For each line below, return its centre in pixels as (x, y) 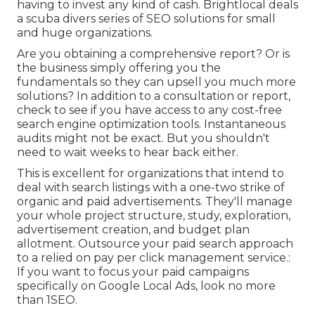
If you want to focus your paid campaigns (133, 271)
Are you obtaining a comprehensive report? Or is (153, 53)
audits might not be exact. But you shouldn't (143, 138)
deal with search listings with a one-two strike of (151, 187)
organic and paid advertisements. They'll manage (155, 201)
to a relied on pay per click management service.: (154, 257)
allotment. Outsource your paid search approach (155, 243)
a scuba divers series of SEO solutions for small (146, 18)
